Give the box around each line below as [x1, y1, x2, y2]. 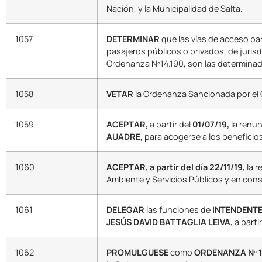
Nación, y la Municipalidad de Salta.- [106, 3, 246, 15]
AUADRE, [106, 131, 143, 143]
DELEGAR [106, 204, 144, 216]
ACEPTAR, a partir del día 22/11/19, [106, 161, 247, 173]
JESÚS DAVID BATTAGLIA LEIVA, [106, 216, 233, 228]
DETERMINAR [106, 33, 160, 45]
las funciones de [144, 204, 212, 216]
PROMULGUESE [106, 247, 168, 258]
